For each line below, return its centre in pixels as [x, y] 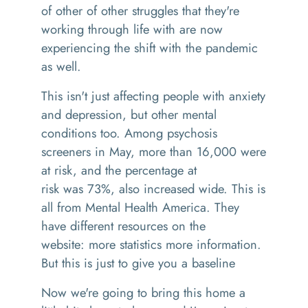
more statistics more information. [175, 244]
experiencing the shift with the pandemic [150, 48]
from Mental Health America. [134, 207]
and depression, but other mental [129, 114]
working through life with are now [132, 29]
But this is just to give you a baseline [138, 263]
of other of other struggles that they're [140, 11]
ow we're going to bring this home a [148, 293]
